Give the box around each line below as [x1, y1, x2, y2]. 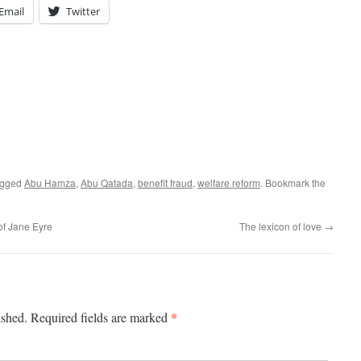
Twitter [66, 4, 100, 19]
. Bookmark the [260, 176, 326, 189]
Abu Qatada [81, 176, 133, 189]
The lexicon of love [239, 219, 324, 233]
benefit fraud [138, 176, 193, 189]
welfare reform [197, 176, 260, 189]
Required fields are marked [31, 309, 171, 326]
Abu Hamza [24, 176, 76, 189]
